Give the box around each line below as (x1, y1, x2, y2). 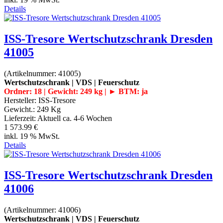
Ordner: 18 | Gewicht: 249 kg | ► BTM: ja (4, 87, 148, 96)
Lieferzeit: (4, 113, 37, 122)
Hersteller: (4, 96, 38, 105)
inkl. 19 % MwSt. (4, 131, 60, 140)
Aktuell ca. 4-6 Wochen (37, 113, 112, 122)
